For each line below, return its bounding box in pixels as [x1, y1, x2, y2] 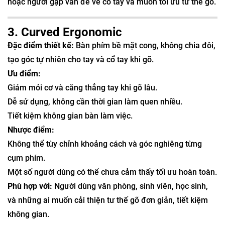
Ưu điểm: [8, 68, 41, 78]
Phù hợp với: [8, 181, 52, 191]
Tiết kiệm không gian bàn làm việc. [8, 110, 133, 121]
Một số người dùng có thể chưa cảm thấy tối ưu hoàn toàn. [8, 167, 217, 177]
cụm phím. [8, 153, 45, 163]
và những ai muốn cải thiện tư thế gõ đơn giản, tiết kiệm [8, 195, 208, 205]
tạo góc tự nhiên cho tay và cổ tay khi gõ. [8, 54, 154, 64]
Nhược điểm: [8, 125, 54, 135]
